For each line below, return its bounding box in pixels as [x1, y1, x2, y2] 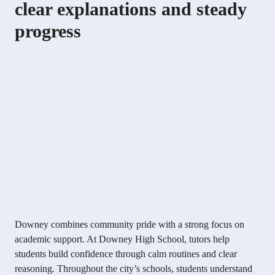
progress [15, 21, 81, 42]
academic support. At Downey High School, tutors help [15, 234, 230, 245]
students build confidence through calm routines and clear [15, 249, 237, 260]
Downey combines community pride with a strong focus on [15, 219, 244, 230]
